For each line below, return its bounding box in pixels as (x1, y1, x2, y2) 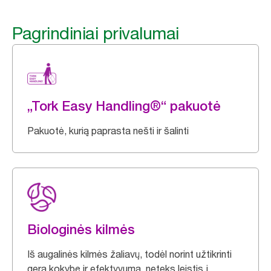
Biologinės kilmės (27, 221, 135, 237)
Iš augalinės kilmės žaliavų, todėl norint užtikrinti (27, 248, 232, 260)
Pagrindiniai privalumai (12, 23, 179, 44)
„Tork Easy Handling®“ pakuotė (27, 98, 221, 114)
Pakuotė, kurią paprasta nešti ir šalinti (27, 125, 189, 137)
